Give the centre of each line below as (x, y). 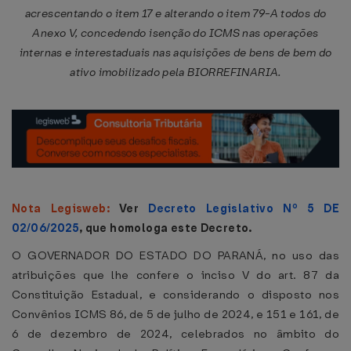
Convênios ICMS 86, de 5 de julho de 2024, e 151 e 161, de (175, 314)
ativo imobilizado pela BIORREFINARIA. (175, 72)
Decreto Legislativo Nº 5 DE (244, 208)
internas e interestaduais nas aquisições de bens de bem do (175, 53)
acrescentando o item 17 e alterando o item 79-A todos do (175, 14)
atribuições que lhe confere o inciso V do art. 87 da (175, 275)
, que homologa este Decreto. (165, 228)
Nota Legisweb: (66, 208)
